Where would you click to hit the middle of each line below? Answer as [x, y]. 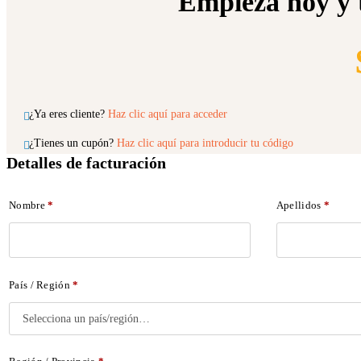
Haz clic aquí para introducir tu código [205, 143]
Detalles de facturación [86, 163]
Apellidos [300, 205]
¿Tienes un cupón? [73, 143]
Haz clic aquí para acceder [168, 114]
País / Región [41, 284]
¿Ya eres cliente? [68, 114]
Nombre [29, 205]
